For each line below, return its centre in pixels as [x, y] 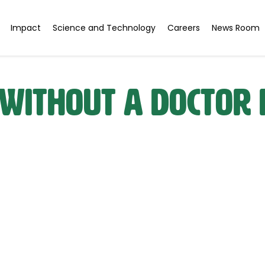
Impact [26, 28]
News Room [236, 28]
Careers [184, 28]
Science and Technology [104, 28]
